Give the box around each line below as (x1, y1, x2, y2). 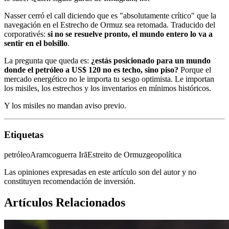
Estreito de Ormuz (87, 150, 146, 159)
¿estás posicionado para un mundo (91, 56, 211, 65)
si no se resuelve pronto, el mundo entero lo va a (48, 30, 213, 39)
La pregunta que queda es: (4, 56, 91, 65)
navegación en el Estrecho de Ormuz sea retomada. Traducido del (4, 20, 215, 30)
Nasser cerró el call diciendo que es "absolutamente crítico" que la (4, 11, 216, 20)
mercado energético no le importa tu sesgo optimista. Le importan (4, 75, 214, 84)
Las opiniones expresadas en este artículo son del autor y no (4, 167, 196, 176)
